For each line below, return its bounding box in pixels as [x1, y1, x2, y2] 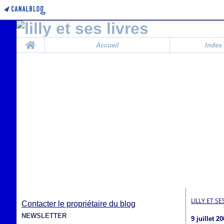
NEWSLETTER [21, 212, 66, 219]
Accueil [95, 41, 119, 49]
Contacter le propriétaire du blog [21, 199, 135, 208]
